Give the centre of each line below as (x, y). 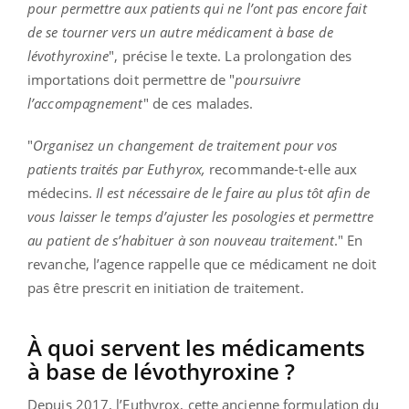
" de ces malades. (198, 104)
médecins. (62, 193)
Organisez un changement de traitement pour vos (185, 146)
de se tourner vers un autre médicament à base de (180, 32)
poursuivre (268, 80)
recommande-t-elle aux (282, 169)
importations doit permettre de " (131, 80)
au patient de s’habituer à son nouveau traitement (181, 241)
